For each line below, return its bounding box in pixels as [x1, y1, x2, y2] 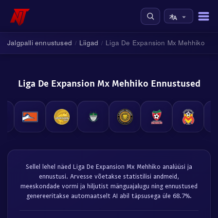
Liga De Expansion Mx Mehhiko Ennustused [18, 77, 200, 89]
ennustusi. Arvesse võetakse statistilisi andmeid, [39, 172, 179, 180]
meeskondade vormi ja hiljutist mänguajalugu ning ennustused [20, 182, 198, 190]
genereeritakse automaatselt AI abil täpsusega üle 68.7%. [26, 192, 192, 200]
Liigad [79, 38, 99, 47]
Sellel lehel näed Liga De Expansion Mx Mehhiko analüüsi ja [26, 163, 192, 170]
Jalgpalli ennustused [7, 38, 72, 47]
